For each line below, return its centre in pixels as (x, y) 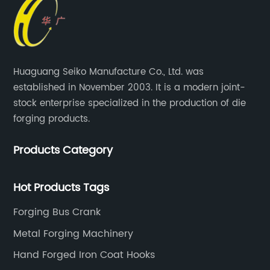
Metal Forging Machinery (74, 234)
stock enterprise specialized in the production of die (130, 104)
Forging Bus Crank (57, 212)
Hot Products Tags (61, 188)
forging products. (52, 119)
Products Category (63, 151)
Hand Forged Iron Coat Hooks (84, 255)
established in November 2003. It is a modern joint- (130, 88)
